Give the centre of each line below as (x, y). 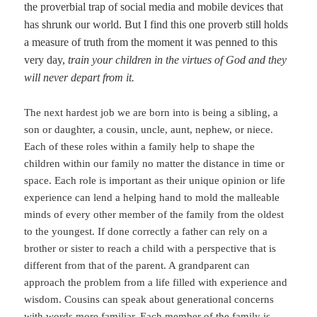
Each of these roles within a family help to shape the (140, 147)
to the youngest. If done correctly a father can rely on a (146, 232)
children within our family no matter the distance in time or (155, 164)
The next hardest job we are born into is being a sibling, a (151, 113)
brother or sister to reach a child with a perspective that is (150, 249)
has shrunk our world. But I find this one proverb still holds (156, 24)
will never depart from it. (80, 77)
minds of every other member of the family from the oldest (154, 215)
